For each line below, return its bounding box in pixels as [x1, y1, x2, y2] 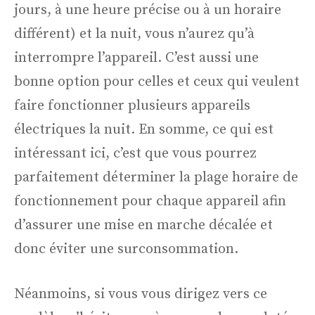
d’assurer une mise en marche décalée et [14, 217, 273, 235]
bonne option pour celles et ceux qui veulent [14, 73, 300, 91]
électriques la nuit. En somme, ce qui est [14, 121, 274, 139]
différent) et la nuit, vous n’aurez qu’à [14, 25, 255, 44]
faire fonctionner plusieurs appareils [14, 97, 250, 115]
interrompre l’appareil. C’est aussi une [14, 49, 259, 67]
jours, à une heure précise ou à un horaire [14, 1, 281, 20]
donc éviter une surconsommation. [14, 240, 242, 259]
